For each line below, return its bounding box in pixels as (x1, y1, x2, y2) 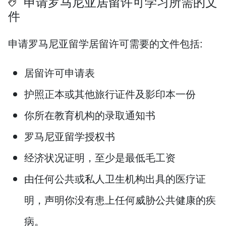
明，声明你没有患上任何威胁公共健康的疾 (24, 192, 216, 207)
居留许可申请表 (24, 65, 95, 80)
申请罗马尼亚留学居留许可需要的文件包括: (8, 36, 203, 51)
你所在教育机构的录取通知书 (24, 107, 155, 123)
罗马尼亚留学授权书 (24, 129, 115, 144)
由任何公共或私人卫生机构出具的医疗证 (24, 171, 206, 186)
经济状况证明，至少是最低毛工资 (24, 150, 176, 165)
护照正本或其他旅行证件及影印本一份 (24, 86, 196, 101)
